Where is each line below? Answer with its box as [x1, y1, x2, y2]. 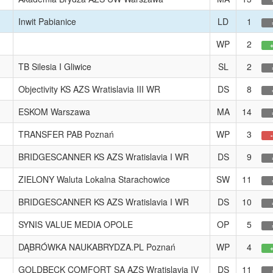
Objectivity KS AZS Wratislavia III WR [18, 83, 160, 95]
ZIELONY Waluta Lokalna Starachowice [18, 173, 170, 185]
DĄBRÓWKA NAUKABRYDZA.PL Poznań [18, 241, 175, 253]
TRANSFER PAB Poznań [18, 128, 114, 140]
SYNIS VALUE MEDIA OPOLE [18, 218, 133, 230]
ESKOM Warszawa [18, 105, 90, 118]
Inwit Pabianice [18, 15, 76, 27]
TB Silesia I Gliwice [18, 60, 91, 73]
